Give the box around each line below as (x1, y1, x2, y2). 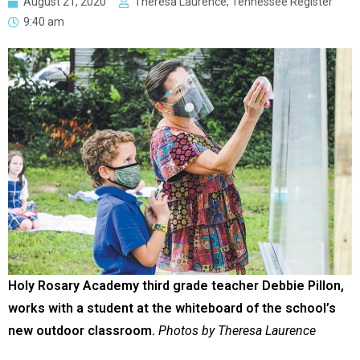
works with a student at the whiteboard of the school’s (8, 301, 336, 317)
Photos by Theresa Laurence (158, 323, 316, 339)
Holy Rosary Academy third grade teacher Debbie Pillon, (8, 278, 344, 294)
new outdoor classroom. (8, 323, 155, 339)
